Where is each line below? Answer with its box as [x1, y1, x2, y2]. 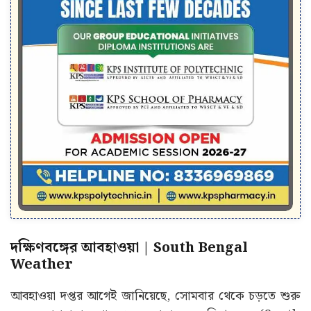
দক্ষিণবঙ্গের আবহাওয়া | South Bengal [10, 237, 248, 260]
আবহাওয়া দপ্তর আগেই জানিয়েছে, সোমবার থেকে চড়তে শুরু [10, 286, 301, 307]
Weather [10, 253, 73, 276]
